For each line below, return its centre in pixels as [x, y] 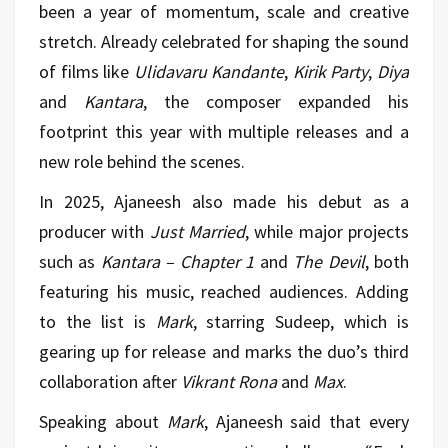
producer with [94, 231]
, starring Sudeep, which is [300, 321]
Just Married [197, 231]
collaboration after [110, 381]
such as [70, 261]
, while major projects [327, 231]
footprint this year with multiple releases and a [224, 131]
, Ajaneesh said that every [306, 421]
